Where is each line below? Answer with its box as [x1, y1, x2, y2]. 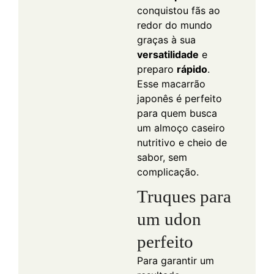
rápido [177, 62, 207, 75]
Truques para [137, 186, 231, 206]
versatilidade [137, 48, 199, 61]
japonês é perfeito [137, 92, 222, 105]
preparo [137, 62, 177, 75]
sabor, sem [137, 150, 187, 163]
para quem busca [137, 106, 217, 119]
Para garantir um [137, 254, 214, 267]
